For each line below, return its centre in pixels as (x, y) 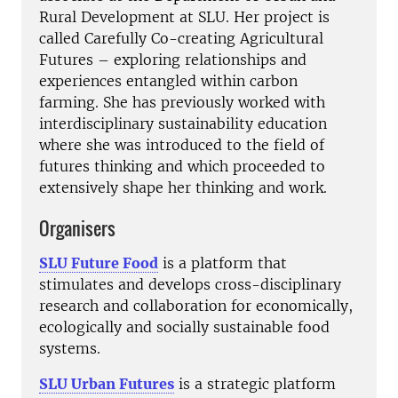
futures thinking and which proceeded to (182, 167)
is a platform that (223, 263)
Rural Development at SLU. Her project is (184, 17)
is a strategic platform (255, 383)
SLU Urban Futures (107, 383)
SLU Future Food (99, 263)
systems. (70, 348)
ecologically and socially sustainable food (184, 326)
